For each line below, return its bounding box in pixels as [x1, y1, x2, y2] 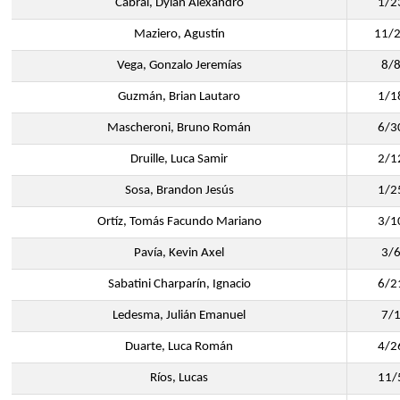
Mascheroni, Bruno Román [107, 121, 251, 135]
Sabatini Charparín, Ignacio [107, 278, 251, 291]
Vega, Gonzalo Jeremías [116, 59, 242, 72]
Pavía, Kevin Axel [134, 246, 224, 260]
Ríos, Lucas [150, 371, 208, 385]
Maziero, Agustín [133, 28, 225, 41]
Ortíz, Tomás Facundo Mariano [96, 215, 262, 229]
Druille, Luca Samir [130, 153, 228, 166]
